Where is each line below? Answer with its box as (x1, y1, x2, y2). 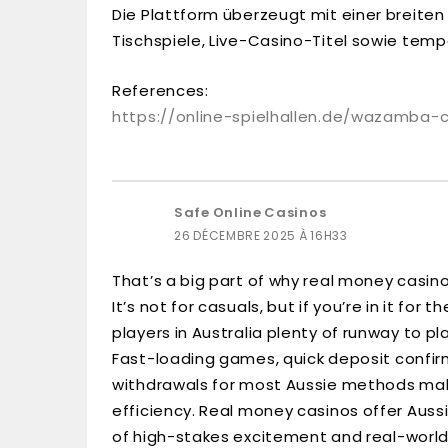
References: (112, 80, 209, 101)
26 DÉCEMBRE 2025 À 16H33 (174, 227, 348, 244)
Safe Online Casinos (174, 203, 327, 222)
